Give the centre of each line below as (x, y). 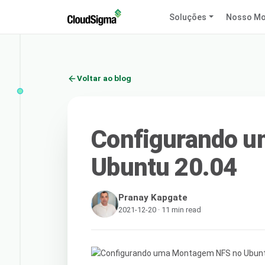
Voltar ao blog (104, 78)
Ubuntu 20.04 (164, 167)
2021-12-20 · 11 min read (160, 209)
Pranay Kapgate (153, 197)
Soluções (188, 17)
